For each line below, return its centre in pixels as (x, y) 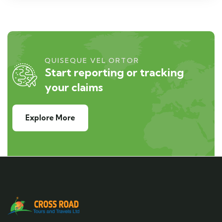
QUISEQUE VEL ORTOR (92, 61)
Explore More (50, 118)
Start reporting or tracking (114, 73)
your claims (74, 87)
